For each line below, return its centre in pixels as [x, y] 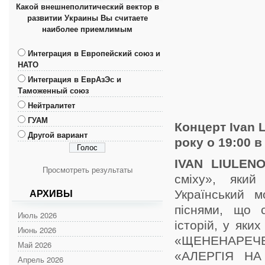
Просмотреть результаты [87, 169]
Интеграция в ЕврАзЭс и [75, 79]
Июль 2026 [37, 215]
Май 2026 [35, 244]
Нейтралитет [51, 105]
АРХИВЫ [51, 193]
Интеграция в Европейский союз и [94, 53]
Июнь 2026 [37, 230]
